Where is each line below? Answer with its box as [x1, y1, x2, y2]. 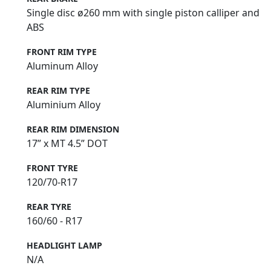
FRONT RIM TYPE [27, 46, 97, 58]
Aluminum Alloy [27, 59, 98, 73]
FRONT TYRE [27, 162, 78, 174]
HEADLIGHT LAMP [27, 240, 102, 252]
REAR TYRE [27, 201, 71, 213]
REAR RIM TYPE [27, 85, 90, 97]
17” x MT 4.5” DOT [27, 137, 108, 151]
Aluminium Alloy [27, 98, 100, 112]
